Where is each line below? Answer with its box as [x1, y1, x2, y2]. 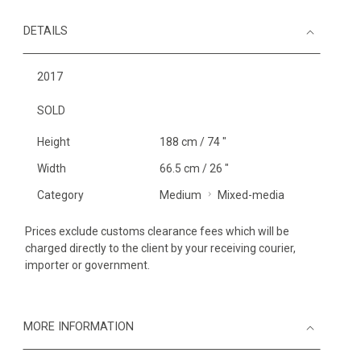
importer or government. [25, 259, 150, 272]
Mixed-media [217, 189, 284, 201]
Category [37, 189, 84, 201]
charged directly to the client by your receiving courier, [25, 242, 296, 255]
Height [37, 135, 70, 148]
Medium [159, 189, 201, 201]
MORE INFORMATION [23, 320, 134, 334]
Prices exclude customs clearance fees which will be [25, 225, 289, 238]
